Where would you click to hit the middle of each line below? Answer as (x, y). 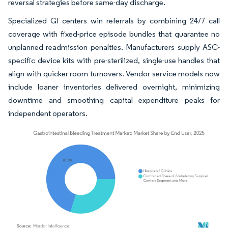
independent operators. (48, 113)
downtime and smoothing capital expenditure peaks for (114, 100)
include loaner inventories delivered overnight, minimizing (114, 87)
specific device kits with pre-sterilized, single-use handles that (114, 60)
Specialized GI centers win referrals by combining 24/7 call (114, 20)
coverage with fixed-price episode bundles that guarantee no (114, 34)
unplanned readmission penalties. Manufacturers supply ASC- (114, 47)
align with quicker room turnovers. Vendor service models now (114, 73)
